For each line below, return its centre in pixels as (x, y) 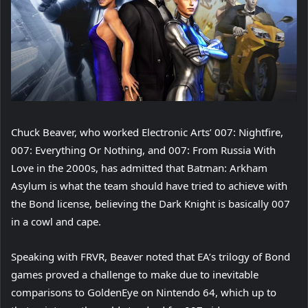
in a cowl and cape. (56, 221)
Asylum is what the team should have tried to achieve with (149, 185)
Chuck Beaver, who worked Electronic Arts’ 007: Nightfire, (147, 132)
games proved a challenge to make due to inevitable (135, 274)
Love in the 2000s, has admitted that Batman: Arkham (139, 167)
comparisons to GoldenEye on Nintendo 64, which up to (144, 292)
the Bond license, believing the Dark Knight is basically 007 (151, 203)
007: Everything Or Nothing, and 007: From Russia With (143, 150)
